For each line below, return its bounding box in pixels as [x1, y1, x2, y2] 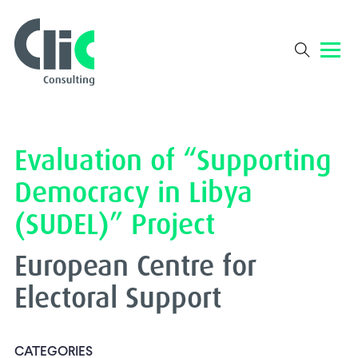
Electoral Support [14, 280, 221, 314]
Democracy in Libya [14, 175, 253, 209]
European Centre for [14, 249, 257, 282]
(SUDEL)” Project [14, 207, 215, 241]
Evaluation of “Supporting [14, 143, 332, 177]
